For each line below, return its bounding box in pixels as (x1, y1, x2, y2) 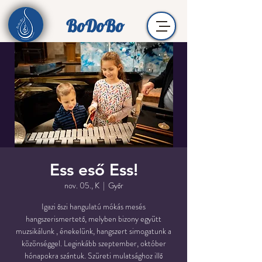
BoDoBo (66, 15, 124, 36)
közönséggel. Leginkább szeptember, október (21, 237, 166, 249)
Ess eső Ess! (49, 160, 138, 180)
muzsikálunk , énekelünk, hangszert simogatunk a (16, 225, 171, 237)
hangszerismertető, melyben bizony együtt (26, 213, 161, 225)
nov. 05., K (64, 180, 99, 191)
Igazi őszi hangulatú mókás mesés (42, 201, 146, 212)
